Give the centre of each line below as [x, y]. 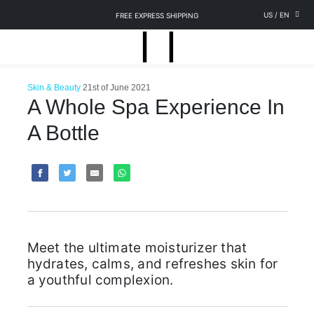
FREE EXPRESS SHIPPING [157, 15]
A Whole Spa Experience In [156, 107]
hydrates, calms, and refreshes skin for [152, 264]
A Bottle [63, 133]
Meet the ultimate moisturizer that [137, 247]
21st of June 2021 [116, 88]
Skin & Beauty [54, 88]
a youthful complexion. [100, 280]
